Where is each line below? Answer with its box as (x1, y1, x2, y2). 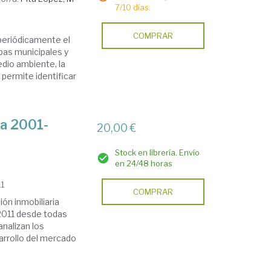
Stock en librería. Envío (115, 148, 200, 158)
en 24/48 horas (115, 158, 173, 169)
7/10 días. (115, 2, 151, 13)
